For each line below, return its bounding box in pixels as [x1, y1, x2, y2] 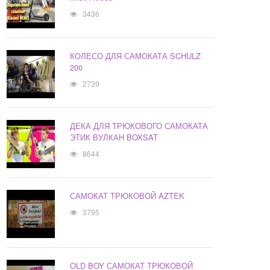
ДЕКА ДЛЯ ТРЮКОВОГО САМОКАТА [70, 120, 209, 132]
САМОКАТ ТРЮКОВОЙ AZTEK [70, 190, 185, 202]
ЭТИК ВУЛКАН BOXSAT [70, 131, 159, 143]
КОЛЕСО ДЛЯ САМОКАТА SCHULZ [70, 50, 201, 62]
